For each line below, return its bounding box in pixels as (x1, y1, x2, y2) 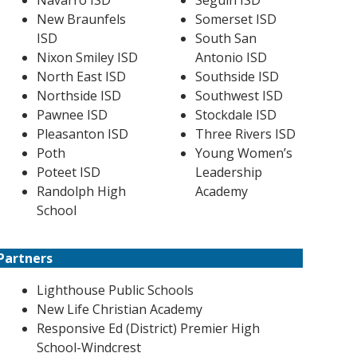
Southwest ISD (194, 87, 283, 104)
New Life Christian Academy (36, 300, 202, 318)
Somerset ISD (194, 10, 277, 28)
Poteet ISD (36, 163, 100, 181)
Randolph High (36, 182, 126, 200)
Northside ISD (36, 87, 121, 104)
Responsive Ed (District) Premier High (36, 320, 260, 337)
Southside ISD (194, 68, 279, 85)
